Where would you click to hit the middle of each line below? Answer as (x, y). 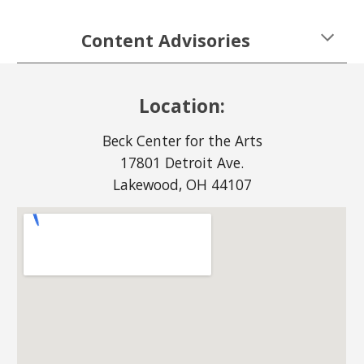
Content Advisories (166, 40)
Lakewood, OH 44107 (182, 184)
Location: (182, 106)
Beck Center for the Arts (182, 141)
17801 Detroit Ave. (182, 162)
